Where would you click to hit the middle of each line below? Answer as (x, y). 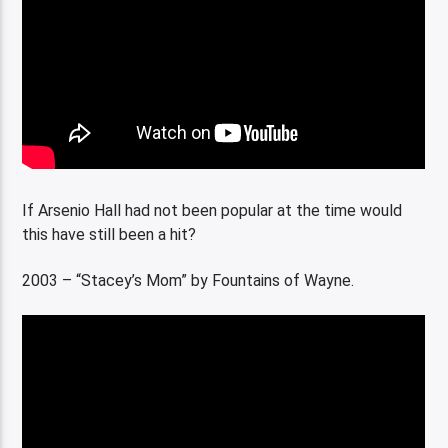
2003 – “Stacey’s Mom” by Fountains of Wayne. (188, 281)
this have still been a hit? (109, 234)
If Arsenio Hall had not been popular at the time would (212, 210)
